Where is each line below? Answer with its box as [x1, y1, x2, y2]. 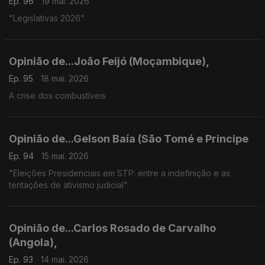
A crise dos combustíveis [9, 91, 106, 101]
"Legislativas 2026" [9, 13, 85, 23]
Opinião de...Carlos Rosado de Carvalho [9, 222, 216, 234]
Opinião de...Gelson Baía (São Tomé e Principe [9, 132, 248, 145]
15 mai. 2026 [41, 151, 89, 161]
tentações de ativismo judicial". [9, 180, 129, 190]
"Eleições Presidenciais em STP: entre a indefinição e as [9, 168, 230, 178]
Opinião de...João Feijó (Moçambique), [9, 55, 209, 67]
